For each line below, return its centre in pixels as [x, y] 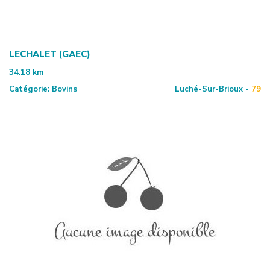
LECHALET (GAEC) [50, 54]
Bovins [63, 89]
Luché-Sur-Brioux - [212, 89]
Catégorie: [29, 89]
